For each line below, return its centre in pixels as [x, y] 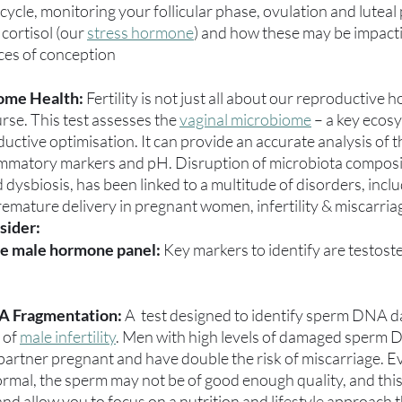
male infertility [68, 336]
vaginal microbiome [245, 119]
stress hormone [140, 32]
